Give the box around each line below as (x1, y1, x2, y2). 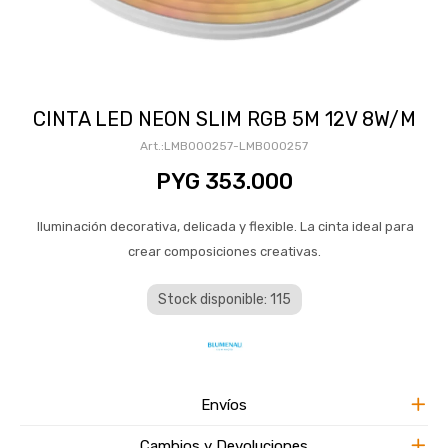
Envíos (201, 395, 247, 414)
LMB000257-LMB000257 (164, 138, 308, 153)
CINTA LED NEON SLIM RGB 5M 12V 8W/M (32, 106, 416, 131)
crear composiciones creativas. (127, 243, 321, 259)
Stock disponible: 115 (157, 290, 291, 308)
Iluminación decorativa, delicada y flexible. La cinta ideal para (34, 218, 414, 234)
